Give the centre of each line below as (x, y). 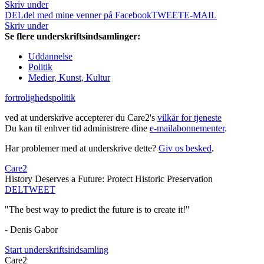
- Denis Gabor (31, 230)
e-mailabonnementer (187, 128)
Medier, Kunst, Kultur (69, 78)
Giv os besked (185, 148)
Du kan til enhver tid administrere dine (77, 128)
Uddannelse (50, 57)
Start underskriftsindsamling (57, 250)
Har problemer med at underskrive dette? (82, 148)
